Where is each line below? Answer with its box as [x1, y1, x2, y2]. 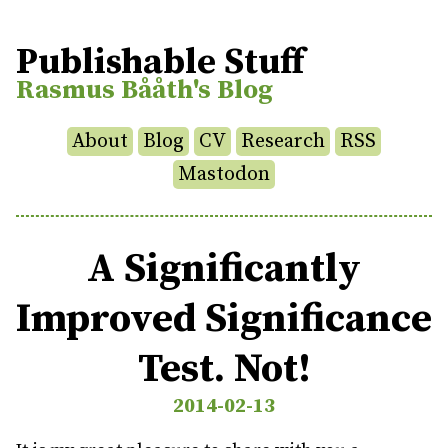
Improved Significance [16, 293, 432, 344]
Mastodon [178, 161, 270, 187]
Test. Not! [137, 343, 311, 394]
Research [241, 128, 325, 154]
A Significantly [87, 243, 361, 294]
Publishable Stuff [16, 40, 304, 86]
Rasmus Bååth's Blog [16, 74, 273, 108]
